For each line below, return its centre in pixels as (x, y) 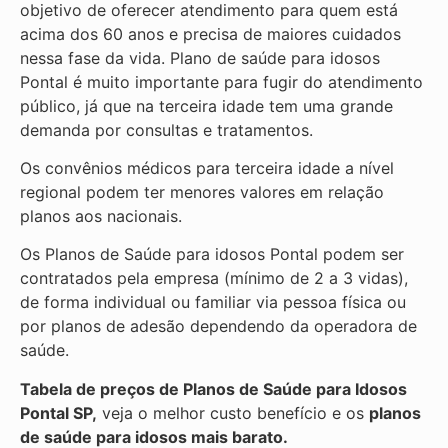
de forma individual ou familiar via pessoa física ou (213, 302)
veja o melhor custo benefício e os (233, 412)
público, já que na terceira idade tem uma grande (206, 105)
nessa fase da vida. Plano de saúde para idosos (200, 57)
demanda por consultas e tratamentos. (169, 129)
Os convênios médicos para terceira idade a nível (207, 167)
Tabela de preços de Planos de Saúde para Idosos (213, 388)
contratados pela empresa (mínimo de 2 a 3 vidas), (214, 278)
